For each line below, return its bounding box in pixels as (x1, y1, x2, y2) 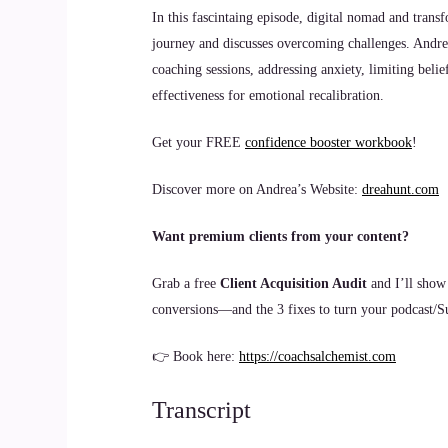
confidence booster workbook (245, 135, 412, 150)
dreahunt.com (362, 182, 439, 197)
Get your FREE (152, 135, 245, 150)
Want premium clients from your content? (152, 229, 409, 244)
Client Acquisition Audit (220, 276, 367, 291)
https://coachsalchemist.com (239, 349, 396, 364)
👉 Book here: (152, 349, 239, 364)
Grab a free (152, 276, 220, 291)
